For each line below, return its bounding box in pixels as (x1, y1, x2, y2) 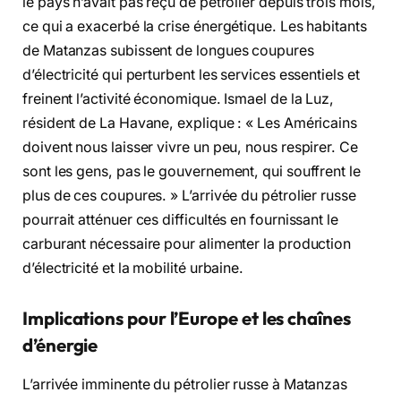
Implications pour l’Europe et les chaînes (22, 307, 351, 330)
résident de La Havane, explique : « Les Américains (22, 115, 358, 132)
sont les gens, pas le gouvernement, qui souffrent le (22, 163, 361, 181)
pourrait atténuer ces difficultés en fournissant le (22, 211, 338, 229)
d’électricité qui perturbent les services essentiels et (22, 66, 360, 84)
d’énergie (22, 334, 98, 357)
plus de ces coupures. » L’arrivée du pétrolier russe (22, 187, 356, 205)
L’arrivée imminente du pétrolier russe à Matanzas (22, 376, 348, 394)
